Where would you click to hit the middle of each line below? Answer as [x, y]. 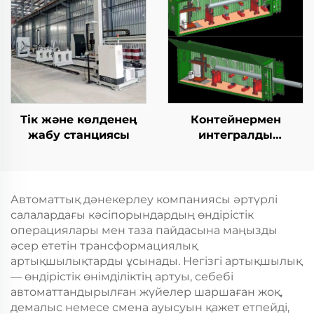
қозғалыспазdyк [235, 150]
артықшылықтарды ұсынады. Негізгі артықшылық [156, 261]
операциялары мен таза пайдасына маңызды [144, 230]
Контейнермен [235, 120]
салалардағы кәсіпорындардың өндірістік [132, 215]
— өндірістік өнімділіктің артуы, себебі [122, 277]
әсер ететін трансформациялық [104, 246]
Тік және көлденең [78, 120]
